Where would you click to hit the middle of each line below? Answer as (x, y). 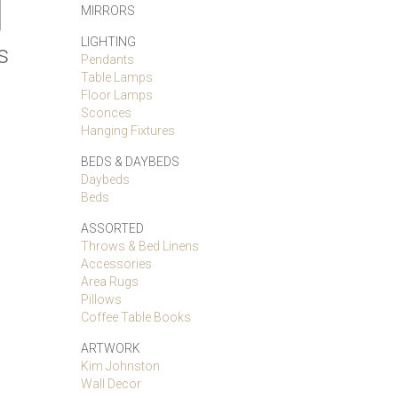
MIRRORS (108, 11)
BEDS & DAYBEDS (130, 162)
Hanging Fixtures (128, 131)
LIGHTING (108, 42)
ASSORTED (112, 228)
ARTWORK (111, 348)
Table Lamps (117, 77)
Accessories (116, 264)
